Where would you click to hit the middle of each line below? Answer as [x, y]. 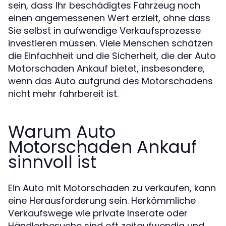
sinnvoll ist [52, 162]
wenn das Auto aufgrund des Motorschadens [110, 81]
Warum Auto [62, 131]
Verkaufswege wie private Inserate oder [98, 213]
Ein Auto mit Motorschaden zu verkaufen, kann [112, 188]
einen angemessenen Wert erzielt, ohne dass [109, 18]
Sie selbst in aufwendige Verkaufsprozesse [104, 30]
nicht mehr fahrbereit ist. [63, 93]
